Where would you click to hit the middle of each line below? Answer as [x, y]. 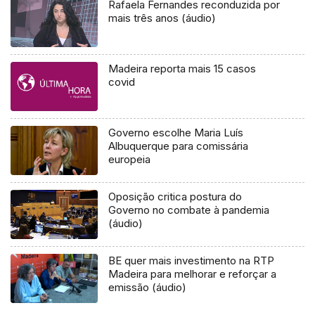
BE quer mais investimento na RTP [192, 261]
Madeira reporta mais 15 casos [182, 69]
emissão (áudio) [148, 288]
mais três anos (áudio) [162, 18]
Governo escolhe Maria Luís [176, 133]
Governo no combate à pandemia [189, 210]
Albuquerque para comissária [179, 146]
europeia [130, 160]
